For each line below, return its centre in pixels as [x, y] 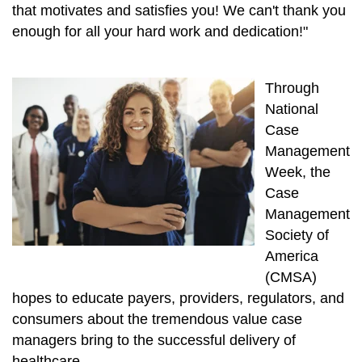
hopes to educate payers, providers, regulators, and [178, 299]
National [292, 109]
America [292, 257]
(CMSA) [291, 278]
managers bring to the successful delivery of [154, 341]
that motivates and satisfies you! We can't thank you [179, 11]
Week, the [298, 173]
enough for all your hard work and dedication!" [160, 32]
